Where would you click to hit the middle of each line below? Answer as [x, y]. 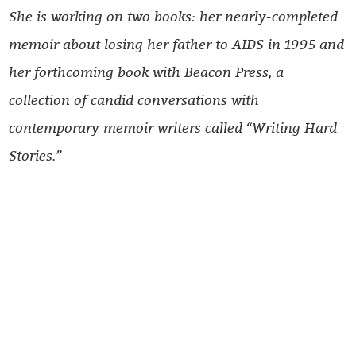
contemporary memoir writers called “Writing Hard [173, 127]
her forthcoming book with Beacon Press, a [147, 71]
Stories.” [36, 155]
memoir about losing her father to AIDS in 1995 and [177, 43]
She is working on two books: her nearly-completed [174, 15]
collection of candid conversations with [134, 99]
